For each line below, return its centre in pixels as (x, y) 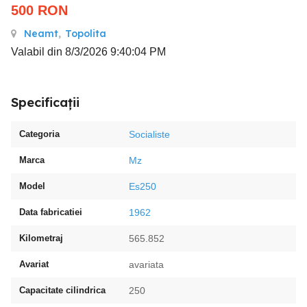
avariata (146, 265)
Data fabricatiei (51, 212)
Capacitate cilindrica (62, 290)
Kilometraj (41, 238)
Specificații (45, 102)
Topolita (86, 34)
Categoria (39, 134)
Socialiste (149, 134)
